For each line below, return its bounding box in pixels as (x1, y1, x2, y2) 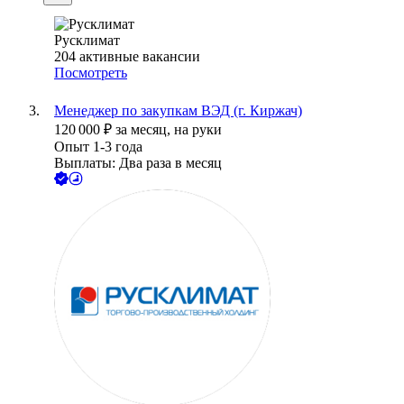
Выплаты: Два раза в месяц (54, 155, 222, 171)
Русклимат (54, 32, 120, 49)
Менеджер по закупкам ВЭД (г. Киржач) (54, 103, 302, 119)
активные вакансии (79, 49, 200, 65)
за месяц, (115, 122, 174, 138)
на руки (174, 122, 222, 138)
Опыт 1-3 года (54, 139, 142, 155)
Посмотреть (54, 65, 127, 81)
